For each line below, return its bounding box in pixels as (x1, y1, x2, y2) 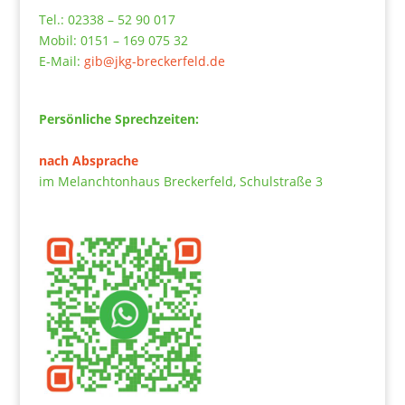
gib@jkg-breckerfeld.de (83, 52, 225, 70)
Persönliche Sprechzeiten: (38, 110, 199, 128)
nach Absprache (38, 152, 138, 170)
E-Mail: (38, 52, 84, 70)
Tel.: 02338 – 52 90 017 (38, 10, 175, 28)
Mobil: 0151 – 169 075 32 (38, 31, 188, 49)
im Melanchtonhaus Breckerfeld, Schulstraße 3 (38, 173, 323, 191)
